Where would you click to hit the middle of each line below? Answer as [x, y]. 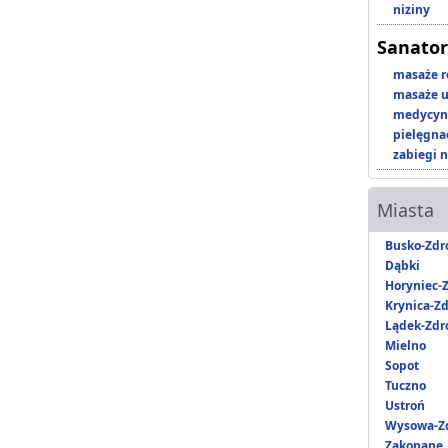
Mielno [405, 346]
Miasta [405, 210]
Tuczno [405, 386]
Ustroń [405, 406]
